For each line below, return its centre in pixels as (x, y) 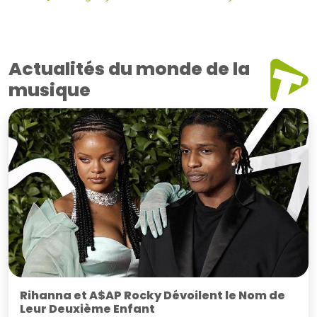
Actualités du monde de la (129, 69)
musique (50, 90)
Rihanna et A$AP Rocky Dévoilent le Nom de (152, 295)
